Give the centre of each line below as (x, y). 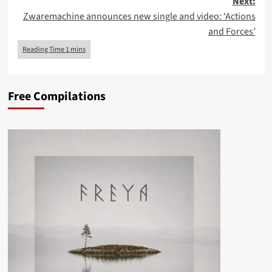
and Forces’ (232, 31)
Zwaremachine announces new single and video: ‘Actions (139, 16)
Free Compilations (56, 96)
